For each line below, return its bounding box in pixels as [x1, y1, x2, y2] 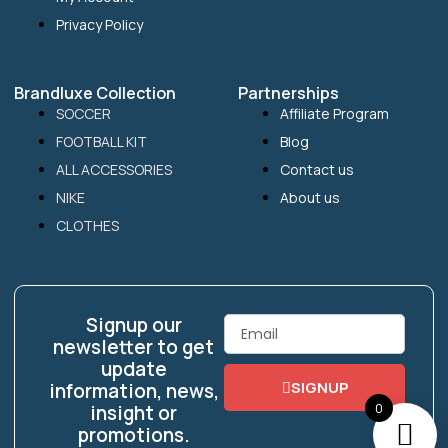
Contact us [280, 160, 354, 180]
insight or [90, 400, 177, 427]
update [100, 356, 167, 383]
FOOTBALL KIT [56, 132, 147, 152]
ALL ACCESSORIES [56, 160, 172, 180]
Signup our [85, 312, 182, 339]
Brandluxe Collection [14, 82, 176, 105]
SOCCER [56, 104, 111, 124]
